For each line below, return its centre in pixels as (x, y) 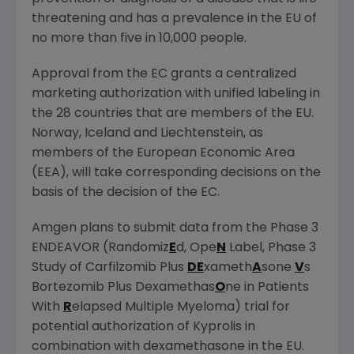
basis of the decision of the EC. (126, 192)
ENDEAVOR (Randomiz (100, 248)
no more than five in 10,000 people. (139, 38)
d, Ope (196, 248)
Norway (55, 133)
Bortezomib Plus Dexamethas (123, 287)
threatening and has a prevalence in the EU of (174, 19)
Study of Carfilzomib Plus (109, 267)
